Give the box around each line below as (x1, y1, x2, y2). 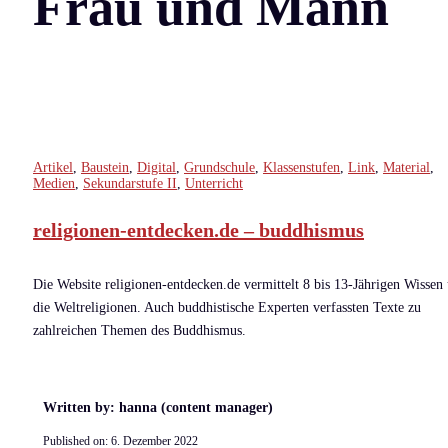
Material (383, 159, 430, 175)
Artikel (33, 159, 73, 175)
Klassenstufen (263, 159, 340, 175)
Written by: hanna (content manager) (43, 400, 273, 416)
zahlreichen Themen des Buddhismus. (33, 323, 246, 339)
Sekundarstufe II (83, 175, 177, 191)
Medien (33, 175, 75, 191)
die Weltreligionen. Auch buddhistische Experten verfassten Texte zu (33, 300, 421, 316)
